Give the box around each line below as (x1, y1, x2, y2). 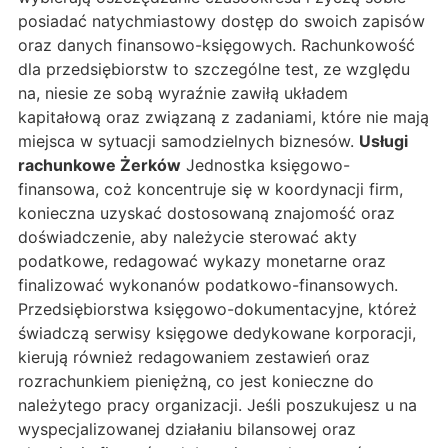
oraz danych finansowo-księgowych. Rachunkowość (18, 35, 415, 56)
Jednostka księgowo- (181, 155, 350, 176)
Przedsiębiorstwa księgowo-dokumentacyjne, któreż (18, 299, 417, 320)
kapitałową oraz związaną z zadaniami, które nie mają (18, 107, 429, 128)
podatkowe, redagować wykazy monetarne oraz (18, 251, 386, 272)
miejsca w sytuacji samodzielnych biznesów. (18, 131, 359, 152)
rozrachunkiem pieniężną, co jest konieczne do (18, 371, 374, 392)
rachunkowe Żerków (18, 155, 181, 176)
